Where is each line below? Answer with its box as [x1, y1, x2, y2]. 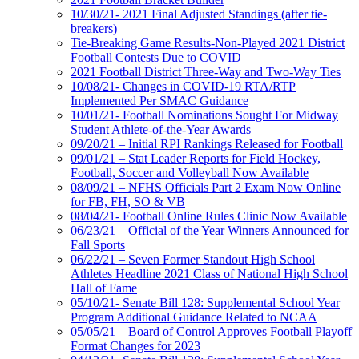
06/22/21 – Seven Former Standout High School [71, 252, 315, 266]
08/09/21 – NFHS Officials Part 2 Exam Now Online [71, 179, 341, 194]
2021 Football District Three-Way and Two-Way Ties [71, 64, 341, 79]
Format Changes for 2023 [71, 338, 200, 353]
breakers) [71, 21, 117, 35]
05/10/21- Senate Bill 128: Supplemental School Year [71, 295, 340, 309]
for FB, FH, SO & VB [71, 194, 185, 208]
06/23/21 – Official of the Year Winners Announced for [71, 223, 349, 237]
